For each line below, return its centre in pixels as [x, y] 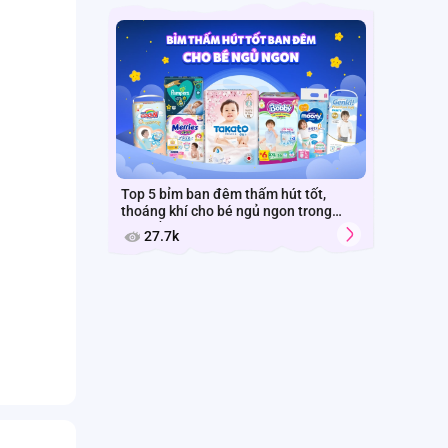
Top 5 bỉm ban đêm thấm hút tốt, [223, 193]
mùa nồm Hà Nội [173, 227]
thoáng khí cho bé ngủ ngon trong [226, 210]
